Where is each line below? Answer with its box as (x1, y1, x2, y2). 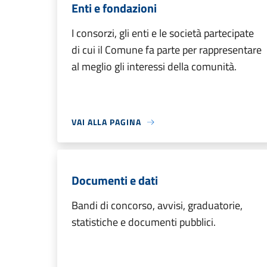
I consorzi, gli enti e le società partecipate (72, 25, 254, 41)
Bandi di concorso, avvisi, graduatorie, (72, 197, 243, 213)
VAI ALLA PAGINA (72, 116, 141, 128)
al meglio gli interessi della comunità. (72, 58, 237, 74)
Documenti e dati (72, 171, 158, 190)
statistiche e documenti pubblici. (72, 214, 216, 230)
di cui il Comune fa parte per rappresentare (72, 42, 262, 58)
